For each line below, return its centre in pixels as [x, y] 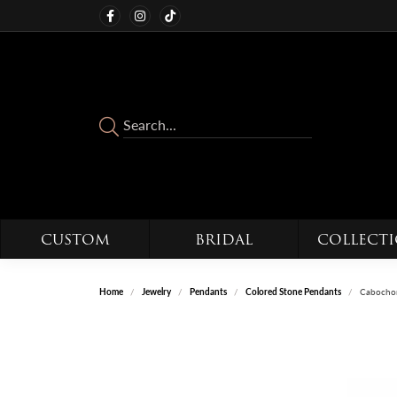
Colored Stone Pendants [293, 291]
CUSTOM [75, 240]
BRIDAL [224, 240]
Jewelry [156, 291]
